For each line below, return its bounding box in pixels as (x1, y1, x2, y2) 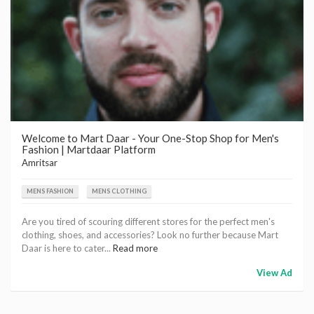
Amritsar (22, 157, 57, 168)
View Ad (257, 267, 292, 278)
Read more (113, 243, 158, 254)
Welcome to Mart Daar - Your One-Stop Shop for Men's (22, 132, 279, 144)
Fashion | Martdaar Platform (22, 143, 156, 156)
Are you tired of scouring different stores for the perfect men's (22, 216, 275, 227)
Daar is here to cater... (22, 243, 113, 254)
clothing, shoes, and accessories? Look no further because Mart (22, 229, 278, 240)
